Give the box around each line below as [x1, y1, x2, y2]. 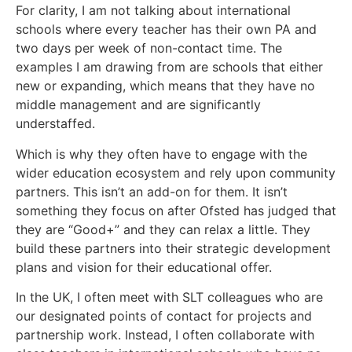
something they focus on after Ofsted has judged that [16, 202, 336, 218]
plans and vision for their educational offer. [16, 258, 276, 275]
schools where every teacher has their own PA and [16, 21, 317, 38]
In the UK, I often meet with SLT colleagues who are [16, 288, 323, 305]
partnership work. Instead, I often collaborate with [16, 326, 314, 343]
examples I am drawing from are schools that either [16, 59, 323, 75]
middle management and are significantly [16, 97, 261, 113]
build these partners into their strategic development [16, 240, 331, 256]
